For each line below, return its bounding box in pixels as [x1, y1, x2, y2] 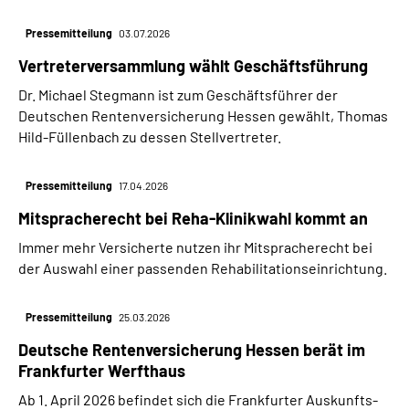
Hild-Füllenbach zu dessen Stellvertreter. [18, 128, 281, 146]
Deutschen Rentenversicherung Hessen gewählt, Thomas [18, 107, 388, 125]
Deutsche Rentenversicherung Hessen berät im [18, 340, 365, 361]
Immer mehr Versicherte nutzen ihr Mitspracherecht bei [18, 238, 372, 257]
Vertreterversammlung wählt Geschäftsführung [18, 56, 368, 77]
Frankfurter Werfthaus [18, 361, 185, 382]
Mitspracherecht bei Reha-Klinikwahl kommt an [18, 208, 368, 229]
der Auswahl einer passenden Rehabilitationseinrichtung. [18, 259, 387, 278]
